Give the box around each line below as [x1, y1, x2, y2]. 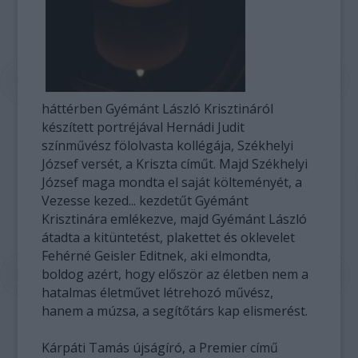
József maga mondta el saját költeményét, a [42, 173, 303, 191]
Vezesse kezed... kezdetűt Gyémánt [42, 192, 249, 209]
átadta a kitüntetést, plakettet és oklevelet [42, 229, 296, 246]
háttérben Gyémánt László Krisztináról [42, 100, 274, 117]
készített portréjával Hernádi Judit [42, 118, 245, 136]
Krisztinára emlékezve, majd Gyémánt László [42, 210, 308, 228]
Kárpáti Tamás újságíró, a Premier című [42, 339, 279, 356]
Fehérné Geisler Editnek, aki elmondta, [42, 247, 272, 265]
